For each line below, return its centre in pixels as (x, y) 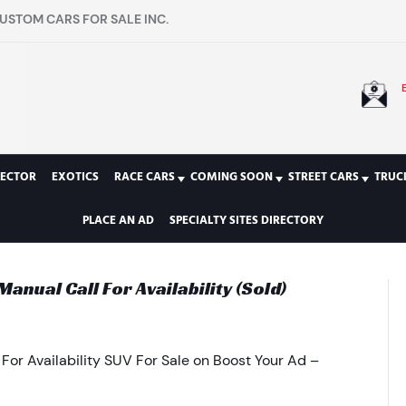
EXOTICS (75, 177)
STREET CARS (323, 177)
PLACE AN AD (118, 220)
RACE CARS (144, 177)
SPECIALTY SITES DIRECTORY (246, 220)
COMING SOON (231, 177)
